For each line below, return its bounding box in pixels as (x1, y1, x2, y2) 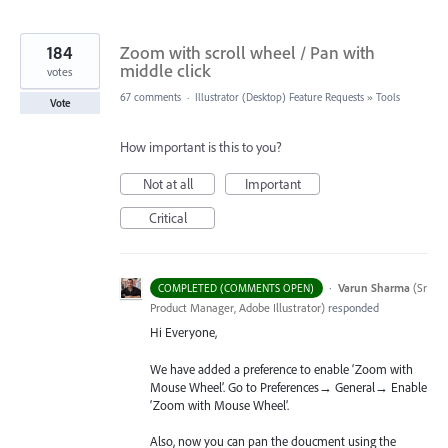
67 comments (120, 90, 181, 105)
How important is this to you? (120, 138, 282, 157)
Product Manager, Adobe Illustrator (150, 300, 321, 316)
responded (325, 300, 379, 316)
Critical (148, 209, 187, 228)
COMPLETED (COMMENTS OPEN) (158, 281, 315, 296)
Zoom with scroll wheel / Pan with (120, 41, 375, 65)
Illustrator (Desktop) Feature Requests (195, 90, 364, 105)
